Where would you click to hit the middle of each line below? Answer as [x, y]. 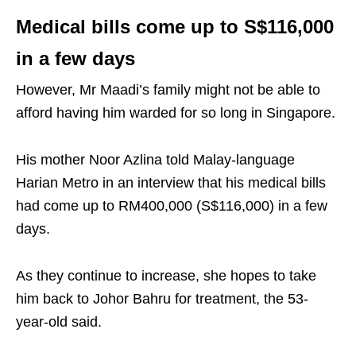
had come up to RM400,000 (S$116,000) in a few [172, 205]
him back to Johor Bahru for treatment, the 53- [162, 298]
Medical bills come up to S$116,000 [175, 26]
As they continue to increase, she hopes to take [166, 275]
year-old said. [59, 321]
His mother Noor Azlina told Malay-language [155, 159]
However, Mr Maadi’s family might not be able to [168, 89]
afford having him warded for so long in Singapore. [176, 112]
